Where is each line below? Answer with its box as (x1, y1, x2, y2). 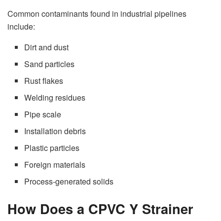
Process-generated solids (24, 176, 114, 187)
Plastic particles (24, 142, 80, 154)
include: (7, 21, 35, 33)
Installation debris (24, 125, 86, 137)
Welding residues (24, 92, 86, 104)
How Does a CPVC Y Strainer (7, 199, 193, 219)
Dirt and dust (24, 41, 69, 53)
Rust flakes (24, 75, 64, 87)
